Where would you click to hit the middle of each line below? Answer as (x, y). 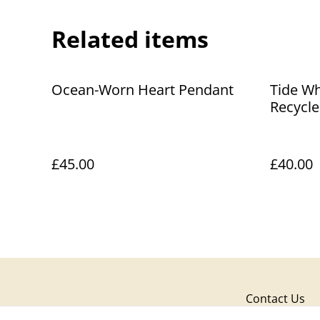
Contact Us (275, 299)
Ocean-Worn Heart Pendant (142, 89)
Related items (130, 39)
